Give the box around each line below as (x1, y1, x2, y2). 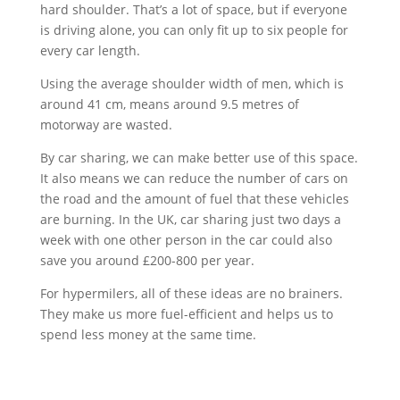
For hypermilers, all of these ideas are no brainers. (39, 284, 343, 302)
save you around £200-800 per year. (39, 251, 258, 269)
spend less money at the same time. (39, 325, 256, 343)
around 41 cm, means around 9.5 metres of (39, 95, 299, 112)
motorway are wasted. (39, 115, 172, 133)
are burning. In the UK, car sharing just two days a (39, 210, 341, 228)
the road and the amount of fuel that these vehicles (39, 189, 349, 207)
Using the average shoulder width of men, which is (39, 74, 344, 92)
